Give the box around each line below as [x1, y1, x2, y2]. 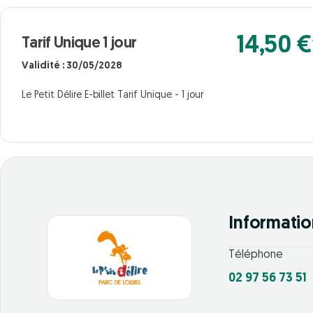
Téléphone [228, 249, 284, 261]
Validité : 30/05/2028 [22, 61, 122, 71]
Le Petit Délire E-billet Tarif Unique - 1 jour [22, 90, 203, 101]
